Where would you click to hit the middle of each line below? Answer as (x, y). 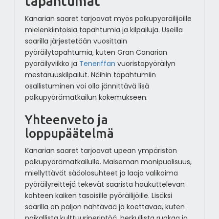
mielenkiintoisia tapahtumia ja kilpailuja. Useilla (104, 30)
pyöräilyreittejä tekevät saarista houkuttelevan (105, 185)
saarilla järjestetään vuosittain (76, 41)
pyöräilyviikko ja (52, 64)
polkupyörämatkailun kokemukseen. (86, 98)
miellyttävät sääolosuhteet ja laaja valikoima (101, 173)
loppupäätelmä (69, 133)
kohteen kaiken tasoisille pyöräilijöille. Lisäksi (98, 196)
